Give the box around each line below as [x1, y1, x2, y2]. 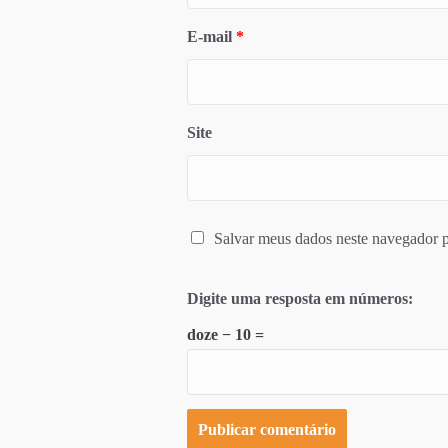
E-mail [186, 28, 236, 45]
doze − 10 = [186, 326, 264, 343]
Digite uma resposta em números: [186, 290, 413, 307]
